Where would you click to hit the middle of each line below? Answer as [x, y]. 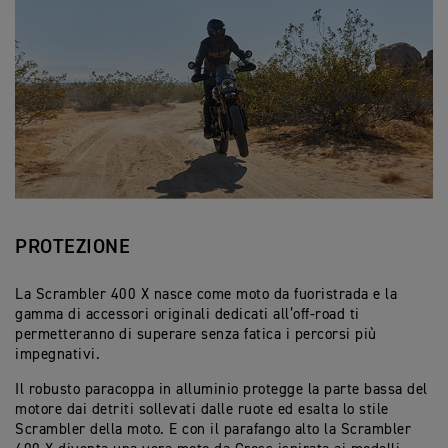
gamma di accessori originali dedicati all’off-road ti [187, 315]
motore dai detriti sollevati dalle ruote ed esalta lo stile [202, 410]
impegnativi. [57, 355]
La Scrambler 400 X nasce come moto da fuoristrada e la [206, 295]
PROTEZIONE [72, 247]
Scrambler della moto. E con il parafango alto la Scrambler [213, 430]
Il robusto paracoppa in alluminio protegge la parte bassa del [221, 390]
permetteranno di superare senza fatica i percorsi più [196, 335]
